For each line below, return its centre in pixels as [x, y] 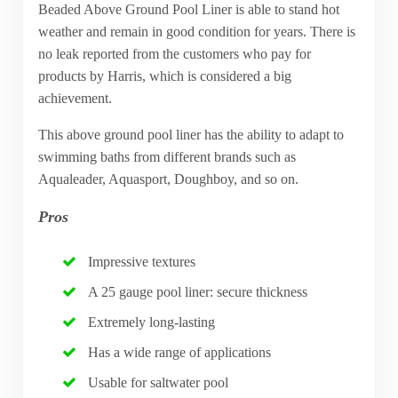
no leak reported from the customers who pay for [174, 53]
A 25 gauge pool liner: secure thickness [198, 292]
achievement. [75, 98]
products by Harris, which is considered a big [164, 76]
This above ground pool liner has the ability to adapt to [191, 134]
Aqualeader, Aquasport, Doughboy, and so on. [168, 179]
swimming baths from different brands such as [167, 156]
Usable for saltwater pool [159, 383]
